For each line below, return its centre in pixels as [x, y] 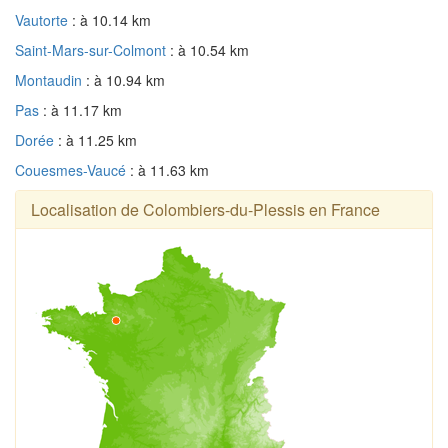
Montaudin [50, 79]
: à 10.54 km [209, 49]
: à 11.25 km [97, 139]
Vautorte [43, 19]
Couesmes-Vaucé [72, 169]
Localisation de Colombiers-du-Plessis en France [205, 209]
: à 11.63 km [169, 169]
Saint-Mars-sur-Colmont [92, 49]
